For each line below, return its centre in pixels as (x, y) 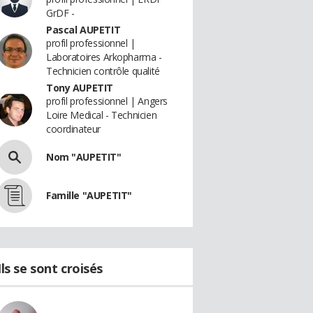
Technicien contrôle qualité (103, 71)
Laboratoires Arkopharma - (104, 57)
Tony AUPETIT (80, 88)
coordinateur (73, 129)
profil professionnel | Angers (107, 101)
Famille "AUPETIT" (89, 195)
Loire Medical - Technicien (102, 115)
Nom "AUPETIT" (84, 157)
